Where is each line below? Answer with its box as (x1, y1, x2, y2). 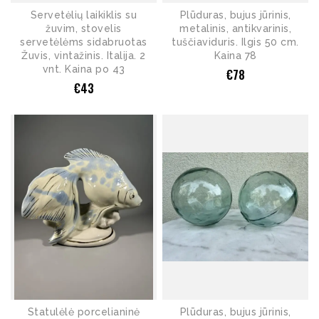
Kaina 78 (214, 49, 257, 61)
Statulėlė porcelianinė (27, 305, 140, 318)
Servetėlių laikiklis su (30, 9, 137, 21)
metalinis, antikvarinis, (179, 22, 291, 34)
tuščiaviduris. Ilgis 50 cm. (172, 36, 299, 48)
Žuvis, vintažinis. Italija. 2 (21, 49, 146, 61)
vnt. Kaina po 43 (42, 63, 125, 75)
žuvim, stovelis (46, 22, 122, 34)
